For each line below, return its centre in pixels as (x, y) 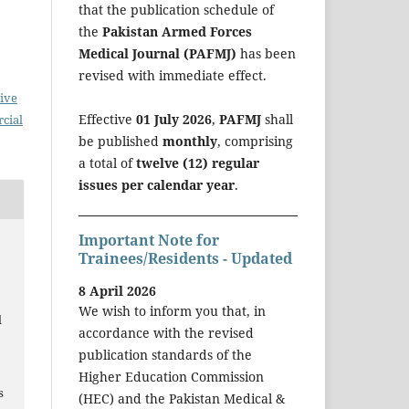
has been (266, 53)
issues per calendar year (157, 184)
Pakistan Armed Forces (177, 31)
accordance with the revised (166, 333)
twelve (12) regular (198, 163)
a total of (107, 163)
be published (121, 141)
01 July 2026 (174, 119)
